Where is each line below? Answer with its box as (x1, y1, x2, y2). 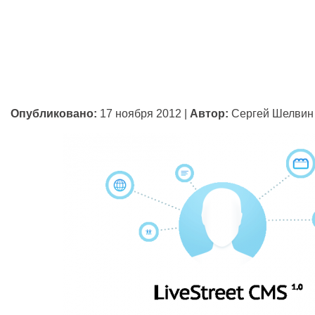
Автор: (190, 107, 229, 120)
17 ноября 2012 (100, 107, 181, 120)
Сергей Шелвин (231, 107, 314, 120)
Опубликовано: (11, 107, 97, 120)
